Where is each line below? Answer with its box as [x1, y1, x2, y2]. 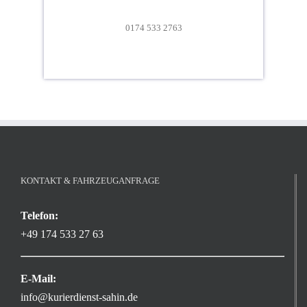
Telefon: [21, 209, 58, 221]
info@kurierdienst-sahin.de [21, 291, 138, 303]
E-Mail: [21, 272, 56, 284]
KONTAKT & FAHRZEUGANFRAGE [21, 175, 160, 186]
